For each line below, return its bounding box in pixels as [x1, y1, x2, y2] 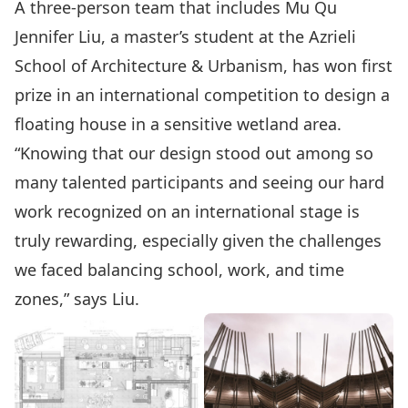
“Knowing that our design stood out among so [15, 142, 373, 164]
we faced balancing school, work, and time [15, 259, 344, 280]
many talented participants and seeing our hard [15, 171, 384, 193]
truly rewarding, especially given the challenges [15, 229, 382, 251]
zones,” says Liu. [15, 288, 139, 310]
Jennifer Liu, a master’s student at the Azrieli [15, 25, 356, 47]
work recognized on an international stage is [15, 200, 360, 222]
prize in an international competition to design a [15, 84, 390, 106]
